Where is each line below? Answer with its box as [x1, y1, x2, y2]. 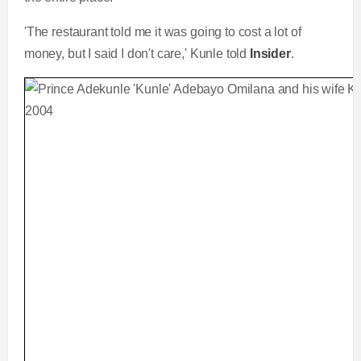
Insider [249, 47, 291, 60]
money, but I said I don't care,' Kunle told [23, 47, 250, 60]
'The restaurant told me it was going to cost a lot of [23, 25, 301, 39]
